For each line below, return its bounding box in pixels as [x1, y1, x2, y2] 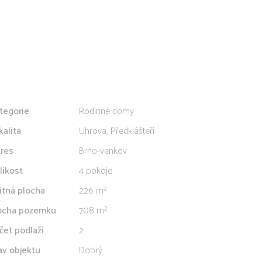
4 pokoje [79, 163, 112, 179]
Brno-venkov [79, 143, 127, 159]
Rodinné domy [79, 104, 134, 119]
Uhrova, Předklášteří [79, 123, 154, 139]
